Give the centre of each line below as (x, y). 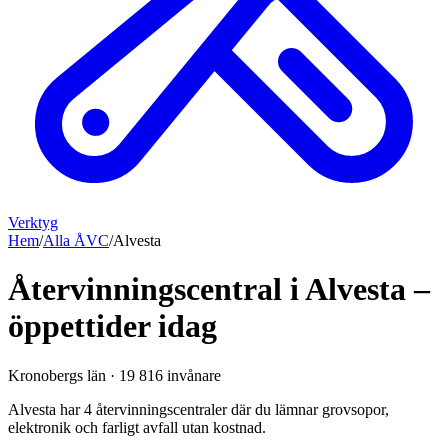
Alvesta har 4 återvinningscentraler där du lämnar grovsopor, (198, 409)
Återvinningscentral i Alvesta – (219, 289)
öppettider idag (112, 326)
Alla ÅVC (76, 240)
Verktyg (33, 222)
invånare (192, 375)
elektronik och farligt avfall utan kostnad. (137, 427)
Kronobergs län (57, 375)
